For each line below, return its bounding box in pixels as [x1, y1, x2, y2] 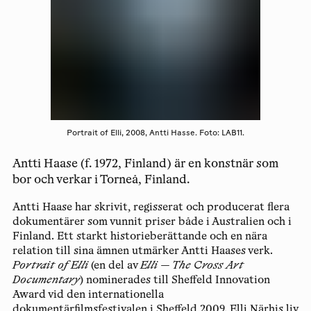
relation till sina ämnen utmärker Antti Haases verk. [12, 246, 273, 257]
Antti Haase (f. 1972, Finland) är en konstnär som [12, 159, 279, 171]
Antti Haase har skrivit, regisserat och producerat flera [12, 202, 289, 213]
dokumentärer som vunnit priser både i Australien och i [12, 217, 292, 228]
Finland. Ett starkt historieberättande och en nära [12, 231, 267, 242]
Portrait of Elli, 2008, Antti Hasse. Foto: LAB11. [67, 129, 244, 137]
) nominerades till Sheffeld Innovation [79, 275, 270, 286]
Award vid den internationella [12, 289, 164, 301]
